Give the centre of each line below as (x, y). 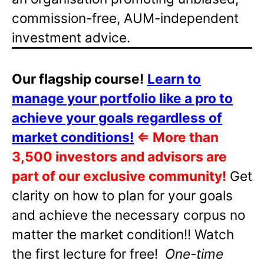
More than (186, 137)
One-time (192, 254)
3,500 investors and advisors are (119, 157)
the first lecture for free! (87, 254)
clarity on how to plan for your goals (122, 196)
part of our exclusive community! (119, 176)
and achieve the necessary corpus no (128, 215)
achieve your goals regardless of (117, 118)
